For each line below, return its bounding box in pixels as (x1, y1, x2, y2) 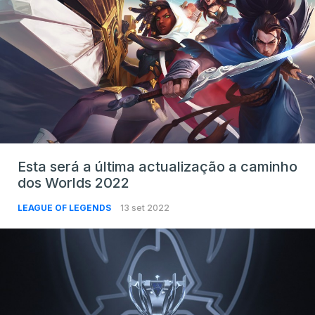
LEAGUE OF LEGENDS (18, 202, 113, 214)
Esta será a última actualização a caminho (18, 158, 297, 176)
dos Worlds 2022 (18, 174, 129, 192)
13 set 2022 (120, 202, 169, 214)
